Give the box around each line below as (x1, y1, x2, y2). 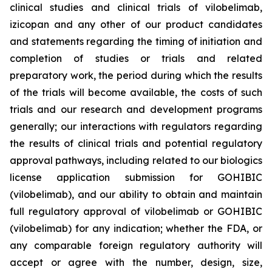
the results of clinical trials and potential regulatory (10, 137, 262, 149)
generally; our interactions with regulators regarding (10, 120, 262, 132)
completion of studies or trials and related (10, 52, 262, 64)
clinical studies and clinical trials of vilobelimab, (10, 1, 262, 13)
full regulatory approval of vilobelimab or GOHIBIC (10, 205, 262, 217)
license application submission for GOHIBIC (10, 171, 262, 183)
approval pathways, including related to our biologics (10, 154, 262, 166)
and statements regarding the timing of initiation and (10, 35, 262, 47)
